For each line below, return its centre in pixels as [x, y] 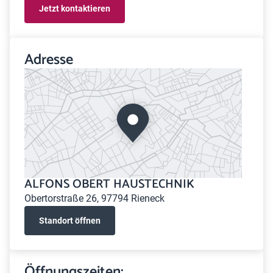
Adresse [49, 60]
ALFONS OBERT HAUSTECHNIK [109, 184]
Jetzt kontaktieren [75, 8]
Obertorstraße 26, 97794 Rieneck [94, 198]
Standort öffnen [70, 220]
